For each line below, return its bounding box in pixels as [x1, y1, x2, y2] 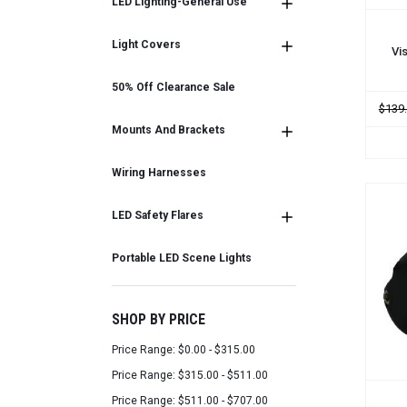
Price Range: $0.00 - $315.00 [112, 342, 256, 356]
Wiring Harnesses [112, 166, 207, 180]
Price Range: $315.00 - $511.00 [112, 368, 269, 382]
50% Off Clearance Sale [112, 81, 236, 94]
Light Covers [112, 38, 182, 52]
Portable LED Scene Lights [112, 252, 253, 265]
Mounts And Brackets [112, 124, 226, 137]
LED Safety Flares [112, 209, 204, 223]
